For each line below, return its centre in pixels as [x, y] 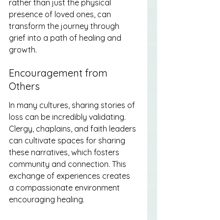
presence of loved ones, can [61, 14]
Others [24, 86]
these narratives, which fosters [65, 152]
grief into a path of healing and [66, 38]
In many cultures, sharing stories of [73, 105]
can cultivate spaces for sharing [68, 140]
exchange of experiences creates [70, 176]
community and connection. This [69, 164]
